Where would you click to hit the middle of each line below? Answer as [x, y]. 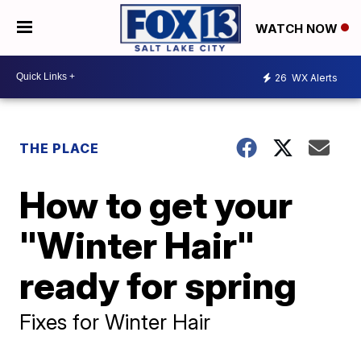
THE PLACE [60, 148]
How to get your [156, 204]
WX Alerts [313, 78]
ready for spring [158, 285]
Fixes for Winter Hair [115, 322]
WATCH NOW [298, 28]
